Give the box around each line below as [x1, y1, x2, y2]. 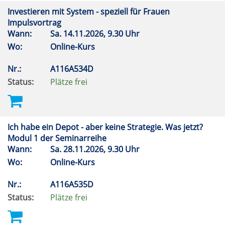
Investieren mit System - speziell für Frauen [8, 6, 170, 17]
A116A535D [50, 179, 95, 190]
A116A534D [50, 63, 95, 74]
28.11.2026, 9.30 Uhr [61, 144, 144, 155]
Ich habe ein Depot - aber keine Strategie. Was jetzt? [8, 122, 203, 133]
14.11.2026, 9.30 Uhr [61, 28, 144, 39]
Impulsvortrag [8, 17, 63, 28]
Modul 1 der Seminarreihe [8, 133, 108, 144]
